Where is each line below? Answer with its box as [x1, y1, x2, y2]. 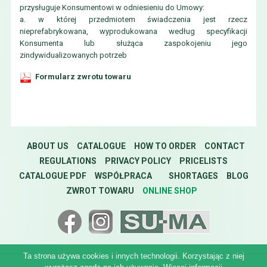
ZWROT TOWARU [66, 185, 134, 195]
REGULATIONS [39, 156, 97, 166]
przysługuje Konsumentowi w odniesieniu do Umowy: [19, 3, 204, 12]
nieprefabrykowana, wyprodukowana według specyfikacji [19, 27, 248, 36]
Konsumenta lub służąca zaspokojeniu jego [19, 39, 248, 48]
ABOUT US [26, 141, 69, 151]
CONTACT [204, 141, 245, 151]
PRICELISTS [179, 156, 228, 166]
